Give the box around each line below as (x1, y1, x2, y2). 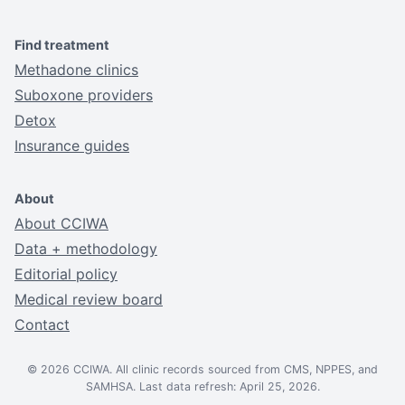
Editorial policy (14, 264, 118, 283)
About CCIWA (14, 213, 108, 232)
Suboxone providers (14, 85, 153, 104)
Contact (14, 315, 70, 334)
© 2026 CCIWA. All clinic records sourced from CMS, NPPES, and (27, 362, 378, 376)
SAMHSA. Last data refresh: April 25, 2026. (85, 379, 320, 393)
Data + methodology (14, 239, 157, 258)
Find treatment (14, 36, 109, 52)
